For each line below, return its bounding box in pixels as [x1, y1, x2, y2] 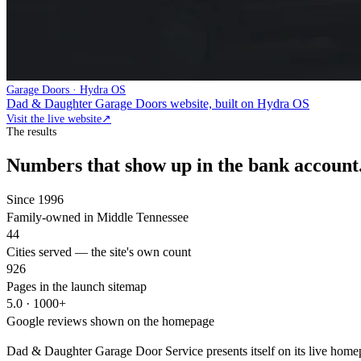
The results [6, 125, 56, 138]
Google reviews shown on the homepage [6, 313, 214, 328]
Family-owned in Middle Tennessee [6, 210, 189, 224]
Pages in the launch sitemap [6, 279, 147, 293]
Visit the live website [6, 112, 102, 125]
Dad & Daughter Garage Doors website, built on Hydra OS [6, 96, 309, 110]
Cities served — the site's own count [6, 244, 191, 259]
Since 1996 [6, 192, 64, 206]
